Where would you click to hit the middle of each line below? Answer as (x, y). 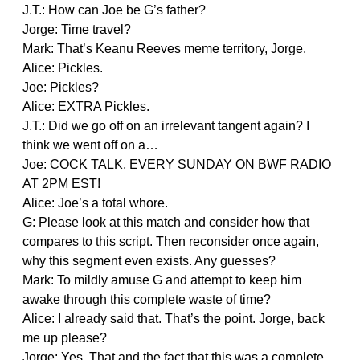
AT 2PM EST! (61, 183)
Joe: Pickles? (61, 87)
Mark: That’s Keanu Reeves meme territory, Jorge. (164, 48)
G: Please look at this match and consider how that (166, 222)
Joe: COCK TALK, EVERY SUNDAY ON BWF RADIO (177, 164)
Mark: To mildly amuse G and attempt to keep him (162, 280)
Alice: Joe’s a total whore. (95, 202)
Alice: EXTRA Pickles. (86, 106)
